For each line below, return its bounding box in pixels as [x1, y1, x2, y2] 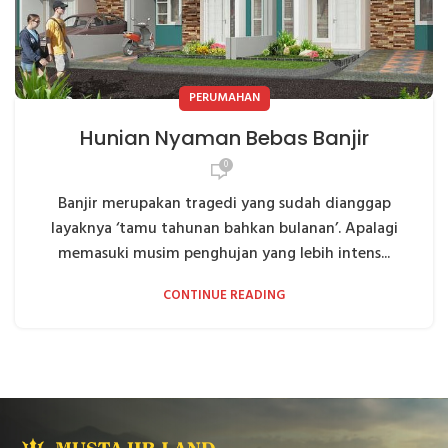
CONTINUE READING [163, 284, 285, 306]
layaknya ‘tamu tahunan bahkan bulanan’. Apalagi [50, 215, 398, 242]
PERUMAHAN [188, 87, 260, 108]
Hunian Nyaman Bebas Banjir [79, 123, 369, 152]
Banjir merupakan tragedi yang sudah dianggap [57, 190, 391, 217]
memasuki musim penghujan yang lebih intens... [58, 240, 390, 267]
